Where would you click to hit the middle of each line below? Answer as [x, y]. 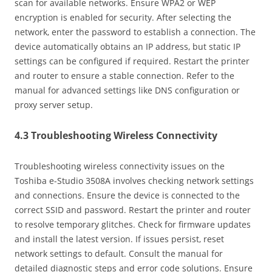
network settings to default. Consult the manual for [119, 254]
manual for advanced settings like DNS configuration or [127, 90]
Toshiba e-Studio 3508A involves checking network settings [134, 181]
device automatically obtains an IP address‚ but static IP [127, 47]
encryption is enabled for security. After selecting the [123, 18]
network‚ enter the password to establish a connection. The [135, 32]
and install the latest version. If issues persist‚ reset [119, 239]
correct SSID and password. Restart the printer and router [133, 210]
